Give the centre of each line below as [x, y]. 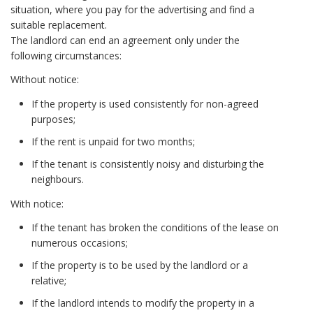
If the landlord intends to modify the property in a [143, 303]
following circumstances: [66, 55]
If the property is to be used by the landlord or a [140, 265]
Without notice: [45, 80]
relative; [49, 281]
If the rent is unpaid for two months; [113, 141]
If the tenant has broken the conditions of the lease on [155, 228]
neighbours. [58, 179]
